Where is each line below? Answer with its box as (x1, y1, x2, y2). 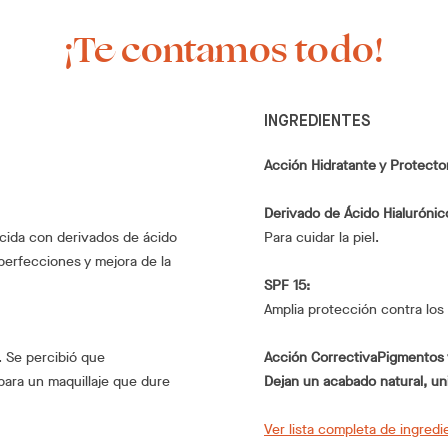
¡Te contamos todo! (63, 22, 385, 78)
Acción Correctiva (264, 347, 377, 367)
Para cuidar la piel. (264, 227, 379, 247)
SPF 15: (264, 275, 310, 295)
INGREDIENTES (264, 113, 371, 130)
